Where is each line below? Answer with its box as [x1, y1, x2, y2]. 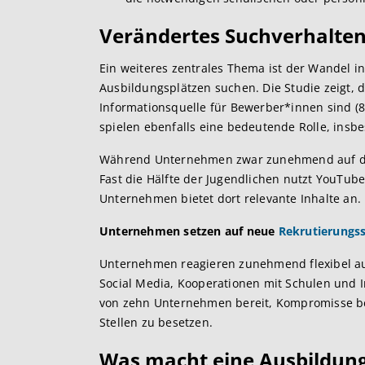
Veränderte [99, 22, 210, 49]
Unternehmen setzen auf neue [99, 223, 279, 239]
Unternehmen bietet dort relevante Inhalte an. [99, 191, 362, 206]
